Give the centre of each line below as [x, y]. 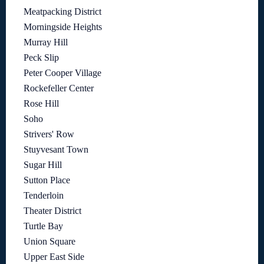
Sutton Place [47, 180]
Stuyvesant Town [56, 150]
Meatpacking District [62, 12]
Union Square [49, 242]
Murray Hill [46, 42]
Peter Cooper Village [62, 73]
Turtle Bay [43, 226]
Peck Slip [41, 58]
